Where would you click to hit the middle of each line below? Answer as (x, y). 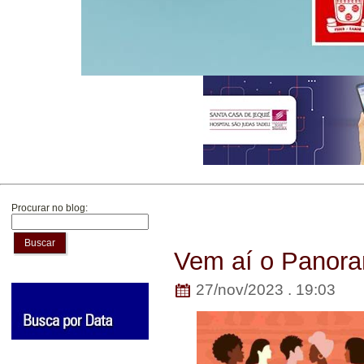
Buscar (40, 243)
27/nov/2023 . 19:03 (264, 289)
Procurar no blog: (50, 208)
